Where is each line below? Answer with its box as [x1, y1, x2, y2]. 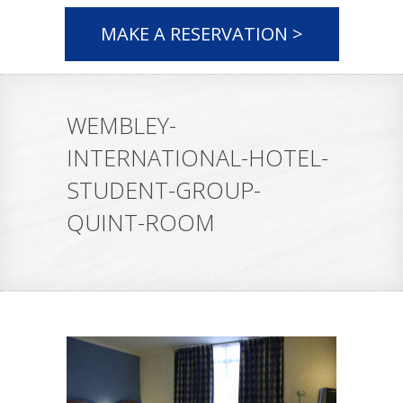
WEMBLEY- [67, 110, 176, 140]
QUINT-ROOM [67, 207, 215, 237]
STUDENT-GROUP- [67, 175, 261, 205]
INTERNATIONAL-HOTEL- [67, 142, 328, 173]
